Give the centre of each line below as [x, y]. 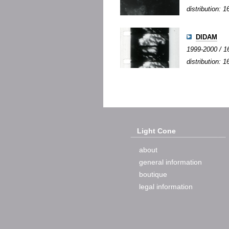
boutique [153, 174]
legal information [166, 187]
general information [170, 162]
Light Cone [156, 131]
